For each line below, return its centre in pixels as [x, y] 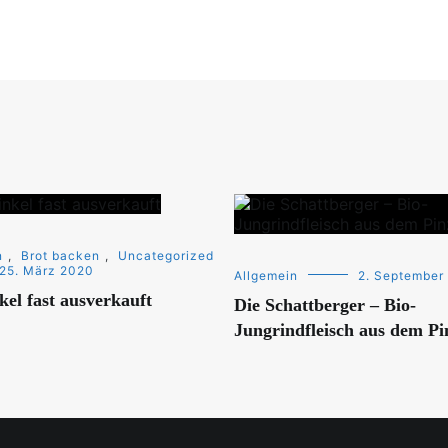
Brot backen [60, 255]
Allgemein [266, 275]
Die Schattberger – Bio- [325, 304]
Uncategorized [166, 255]
